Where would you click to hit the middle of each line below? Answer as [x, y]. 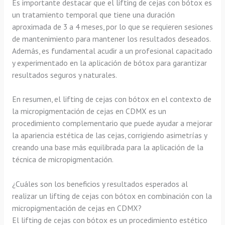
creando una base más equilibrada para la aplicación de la [107, 147]
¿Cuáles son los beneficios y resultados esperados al [100, 184]
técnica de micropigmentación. [63, 159]
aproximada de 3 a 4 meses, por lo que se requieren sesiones [112, 26]
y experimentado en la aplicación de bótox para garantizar [109, 63]
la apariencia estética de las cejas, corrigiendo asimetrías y [109, 135]
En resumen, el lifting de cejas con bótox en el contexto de [111, 99]
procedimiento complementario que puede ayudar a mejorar [112, 123]
